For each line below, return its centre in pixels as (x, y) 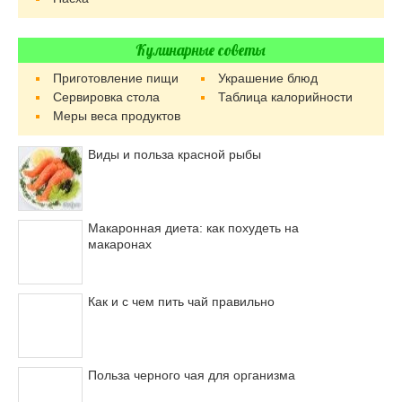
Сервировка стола (107, 97)
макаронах (119, 245)
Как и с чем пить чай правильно (181, 302)
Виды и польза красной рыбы (174, 155)
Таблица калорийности (285, 97)
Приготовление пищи (116, 79)
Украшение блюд (267, 79)
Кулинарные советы (201, 51)
